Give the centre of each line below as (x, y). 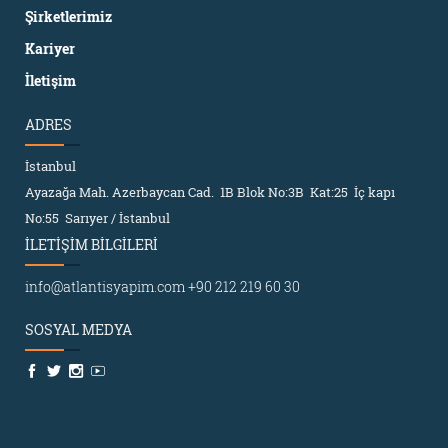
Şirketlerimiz (68, 16)
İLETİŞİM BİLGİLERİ (91, 244)
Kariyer (50, 48)
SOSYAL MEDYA (78, 329)
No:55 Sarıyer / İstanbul (97, 217)
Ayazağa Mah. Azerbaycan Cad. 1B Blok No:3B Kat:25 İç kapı (210, 191)
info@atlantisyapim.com (105, 286)
